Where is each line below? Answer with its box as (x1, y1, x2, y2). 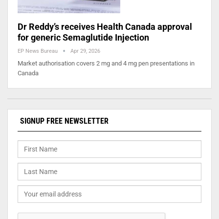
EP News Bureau (18, 47, 59, 54)
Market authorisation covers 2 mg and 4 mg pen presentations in (18, 59, 195, 67)
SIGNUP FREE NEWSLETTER (20, 116, 109, 126)
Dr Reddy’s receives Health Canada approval (18, 21, 192, 32)
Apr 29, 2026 (70, 47, 100, 54)
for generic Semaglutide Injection (18, 32, 149, 43)
